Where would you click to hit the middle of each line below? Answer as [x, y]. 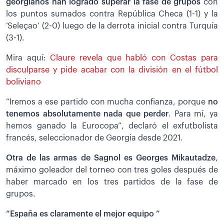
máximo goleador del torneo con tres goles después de [112, 170]
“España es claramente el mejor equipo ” [83, 214]
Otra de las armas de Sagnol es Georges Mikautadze [111, 158]
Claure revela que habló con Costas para [134, 58]
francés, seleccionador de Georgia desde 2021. [94, 138]
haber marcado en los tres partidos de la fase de [112, 182]
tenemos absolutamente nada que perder [87, 114]
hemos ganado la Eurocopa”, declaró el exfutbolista [112, 126]
